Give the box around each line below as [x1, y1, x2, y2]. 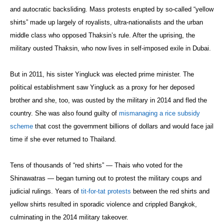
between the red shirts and [131, 187, 209, 195]
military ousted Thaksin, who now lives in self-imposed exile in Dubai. [10, 44, 211, 52]
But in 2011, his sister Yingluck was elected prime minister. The [10, 70, 194, 78]
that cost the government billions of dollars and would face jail [33, 122, 213, 130]
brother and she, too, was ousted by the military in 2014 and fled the [10, 96, 207, 104]
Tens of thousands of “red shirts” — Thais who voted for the [10, 161, 182, 169]
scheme [10, 122, 33, 130]
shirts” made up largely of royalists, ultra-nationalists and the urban [10, 18, 203, 26]
